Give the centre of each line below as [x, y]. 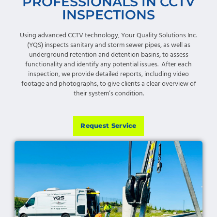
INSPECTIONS [108, 15]
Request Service [108, 125]
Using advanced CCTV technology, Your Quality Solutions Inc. [108, 36]
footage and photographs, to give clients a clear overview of [108, 84]
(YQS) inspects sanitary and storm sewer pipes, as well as [108, 46]
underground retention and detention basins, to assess [108, 55]
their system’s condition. [108, 94]
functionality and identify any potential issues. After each [108, 65]
